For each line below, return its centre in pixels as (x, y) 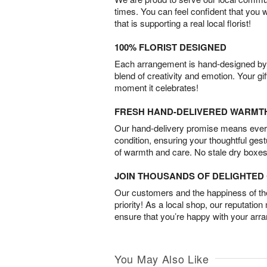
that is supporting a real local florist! (183, 23)
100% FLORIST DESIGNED (170, 47)
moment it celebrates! (156, 87)
